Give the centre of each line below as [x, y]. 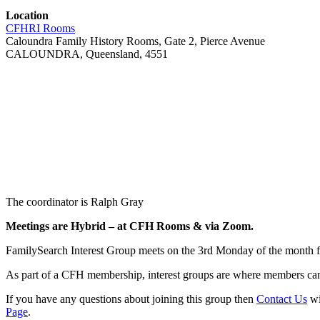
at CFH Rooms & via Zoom [184, 226]
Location [27, 15]
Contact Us [282, 299]
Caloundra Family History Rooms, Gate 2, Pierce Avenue [135, 41]
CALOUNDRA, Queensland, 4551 [87, 54]
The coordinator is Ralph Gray [75, 201]
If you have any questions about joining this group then [131, 299]
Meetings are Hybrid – [61, 226]
